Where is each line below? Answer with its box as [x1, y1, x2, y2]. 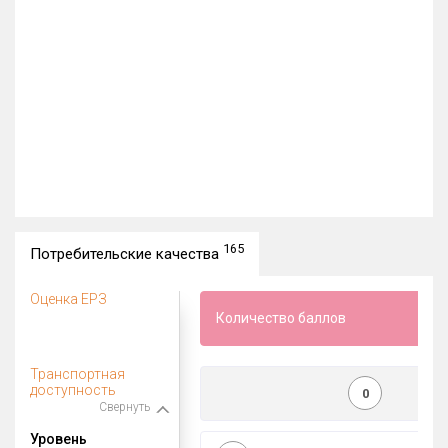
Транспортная [30, 365, 125, 382]
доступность [30, 381, 116, 398]
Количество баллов [216, 310, 346, 327]
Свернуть [99, 399, 150, 414]
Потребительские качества [30, 244, 223, 263]
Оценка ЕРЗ [30, 290, 107, 307]
